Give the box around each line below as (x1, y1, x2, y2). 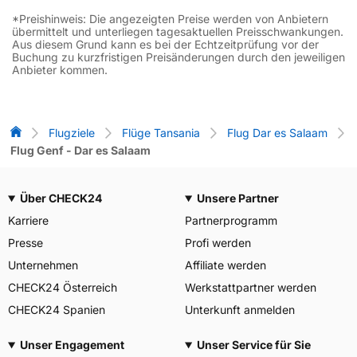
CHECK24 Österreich (8, 280, 117, 294)
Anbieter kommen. (12, 63, 108, 76)
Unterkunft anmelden (185, 303, 295, 316)
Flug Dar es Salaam (227, 126, 328, 139)
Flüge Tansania (122, 126, 200, 139)
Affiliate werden (185, 258, 266, 272)
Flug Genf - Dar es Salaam (10, 143, 151, 157)
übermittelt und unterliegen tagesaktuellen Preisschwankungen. (12, 25, 343, 38)
